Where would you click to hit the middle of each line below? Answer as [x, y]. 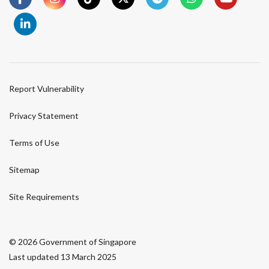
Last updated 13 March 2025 [63, 256]
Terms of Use [34, 142]
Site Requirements [44, 196]
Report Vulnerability [47, 88]
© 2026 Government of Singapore [73, 241]
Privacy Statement [44, 115]
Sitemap [24, 169]
